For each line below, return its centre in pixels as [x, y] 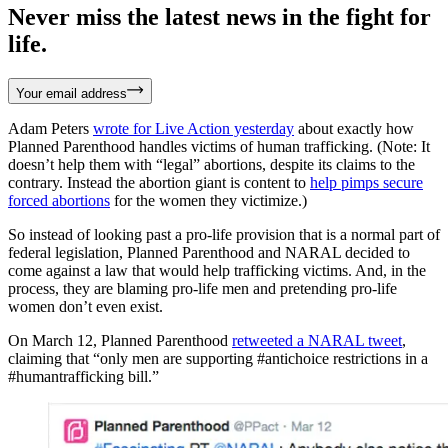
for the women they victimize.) [208, 200]
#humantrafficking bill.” [83, 376]
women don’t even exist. [85, 306]
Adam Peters [50, 128]
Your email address [71, 93]
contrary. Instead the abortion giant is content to [159, 182]
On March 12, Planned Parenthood [120, 340]
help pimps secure [366, 182]
